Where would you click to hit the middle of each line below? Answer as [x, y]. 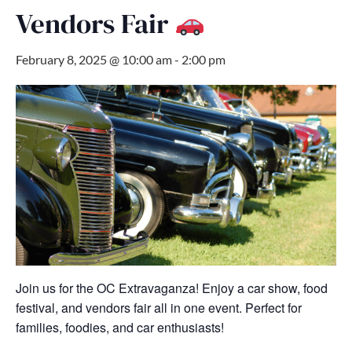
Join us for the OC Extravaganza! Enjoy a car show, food [172, 288]
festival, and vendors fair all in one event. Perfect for [159, 307]
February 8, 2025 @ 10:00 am [94, 59]
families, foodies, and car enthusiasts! [120, 327]
